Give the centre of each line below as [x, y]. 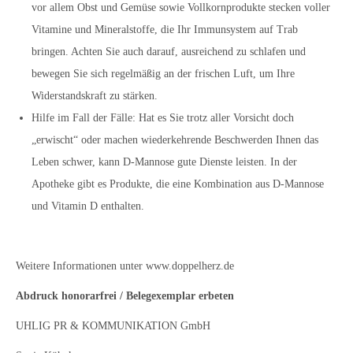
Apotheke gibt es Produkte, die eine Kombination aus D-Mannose [178, 184]
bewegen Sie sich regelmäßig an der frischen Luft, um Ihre [163, 74]
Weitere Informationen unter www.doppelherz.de [125, 266]
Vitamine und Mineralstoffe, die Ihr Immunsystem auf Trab [165, 30]
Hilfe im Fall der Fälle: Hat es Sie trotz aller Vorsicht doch [163, 118]
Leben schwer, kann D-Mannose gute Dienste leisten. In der [164, 162]
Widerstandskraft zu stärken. [95, 96]
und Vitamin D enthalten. [88, 206]
